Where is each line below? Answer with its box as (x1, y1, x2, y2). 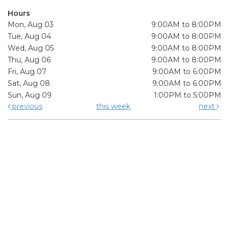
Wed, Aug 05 (8, 43, 54, 53)
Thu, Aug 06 (8, 55, 51, 65)
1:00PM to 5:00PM (154, 90, 221, 100)
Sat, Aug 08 (8, 79, 50, 88)
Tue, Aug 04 (8, 32, 51, 41)
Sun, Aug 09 (8, 90, 52, 100)
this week (96, 102, 131, 111)
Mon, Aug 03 (8, 20, 54, 30)
